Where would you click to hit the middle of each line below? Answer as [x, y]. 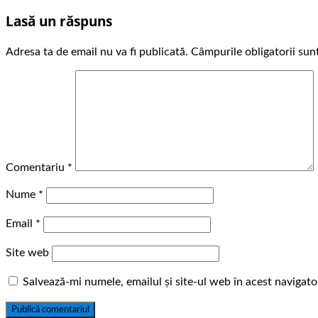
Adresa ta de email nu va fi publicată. [97, 52]
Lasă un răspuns [59, 21]
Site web [27, 253]
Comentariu [37, 168]
